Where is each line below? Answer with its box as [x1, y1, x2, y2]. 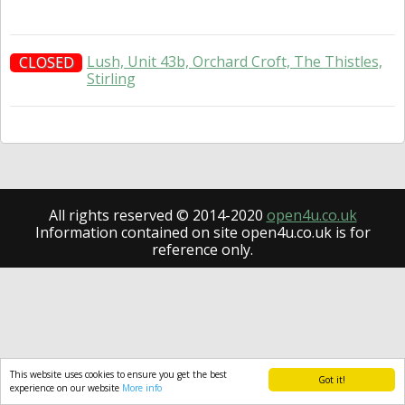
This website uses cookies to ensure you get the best [10, 368, 227, 381]
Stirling [87, 69, 136, 89]
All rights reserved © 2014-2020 [48, 205, 267, 225]
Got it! [318, 373, 345, 386]
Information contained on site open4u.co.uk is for [34, 222, 371, 242]
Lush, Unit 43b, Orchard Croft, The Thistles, [87, 52, 382, 71]
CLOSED [18, 52, 74, 72]
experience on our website [10, 381, 122, 394]
